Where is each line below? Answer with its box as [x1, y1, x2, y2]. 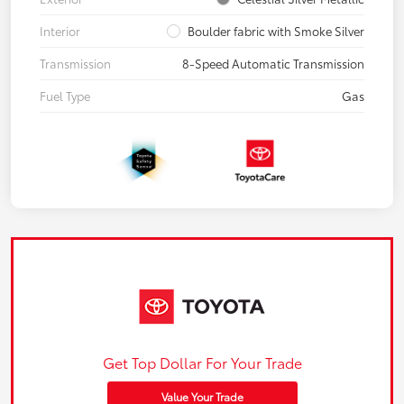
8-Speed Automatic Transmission [182, 54, 364, 71]
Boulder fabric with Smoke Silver [188, 22, 364, 39]
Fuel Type [40, 87, 90, 104]
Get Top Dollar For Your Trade [102, 352, 302, 373]
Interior [40, 22, 80, 39]
